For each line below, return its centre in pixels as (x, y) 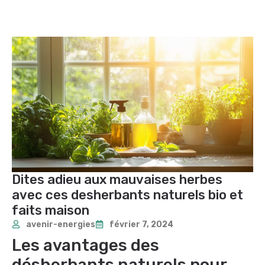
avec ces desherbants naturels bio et (127, 195)
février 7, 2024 (141, 224)
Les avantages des (85, 245)
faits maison (51, 210)
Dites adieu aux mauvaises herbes (117, 179)
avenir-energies (61, 224)
